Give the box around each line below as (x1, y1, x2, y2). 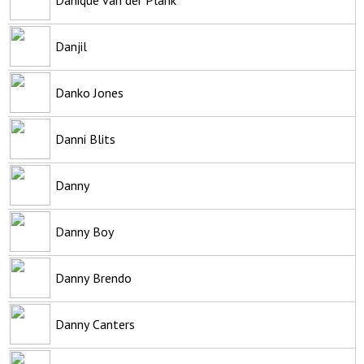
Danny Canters (55, 315, 135, 332)
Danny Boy (55, 223, 114, 240)
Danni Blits (55, 130, 115, 147)
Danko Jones (55, 84, 123, 101)
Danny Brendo (55, 269, 132, 286)
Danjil (55, 37, 87, 54)
